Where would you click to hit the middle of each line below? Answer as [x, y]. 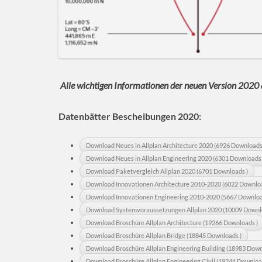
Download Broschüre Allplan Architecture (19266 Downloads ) [172, 223]
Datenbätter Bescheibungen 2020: [130, 116]
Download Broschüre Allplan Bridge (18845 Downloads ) [164, 236]
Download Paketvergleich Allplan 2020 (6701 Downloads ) [167, 171]
